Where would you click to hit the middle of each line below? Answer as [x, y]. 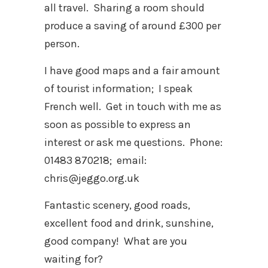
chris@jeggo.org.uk [92, 178]
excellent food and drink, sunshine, [129, 223]
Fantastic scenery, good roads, [117, 205]
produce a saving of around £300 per [133, 26]
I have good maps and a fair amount [132, 71]
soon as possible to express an [118, 124]
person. [62, 44]
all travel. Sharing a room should [124, 8]
